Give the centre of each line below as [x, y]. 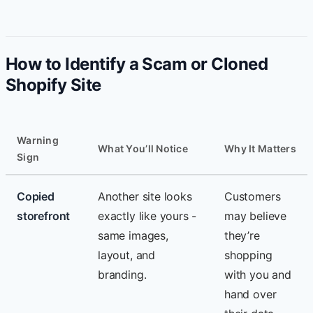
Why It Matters [260, 148]
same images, [133, 235]
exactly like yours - [147, 216]
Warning [38, 140]
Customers [253, 196]
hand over [250, 294]
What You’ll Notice [143, 148]
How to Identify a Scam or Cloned [137, 64]
